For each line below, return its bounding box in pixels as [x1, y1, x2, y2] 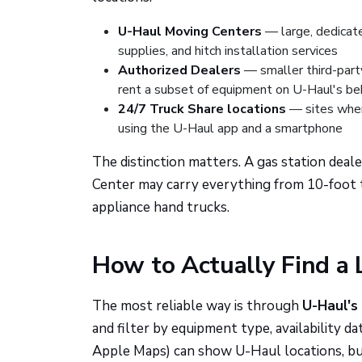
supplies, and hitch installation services [118, 42, 338, 60]
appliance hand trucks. [92, 198, 229, 217]
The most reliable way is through [92, 297, 302, 315]
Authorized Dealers [118, 61, 241, 79]
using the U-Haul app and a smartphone [118, 120, 343, 137]
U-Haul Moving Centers [118, 23, 262, 40]
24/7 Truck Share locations [118, 100, 286, 118]
